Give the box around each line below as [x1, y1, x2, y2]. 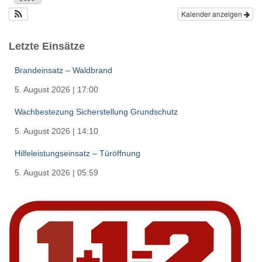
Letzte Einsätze [9, 40, 85, 53]
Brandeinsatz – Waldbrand [15, 65, 112, 75]
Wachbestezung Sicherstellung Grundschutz [15, 107, 178, 117]
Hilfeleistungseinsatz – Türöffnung [15, 149, 140, 158]
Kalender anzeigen [181, 9, 244, 19]
